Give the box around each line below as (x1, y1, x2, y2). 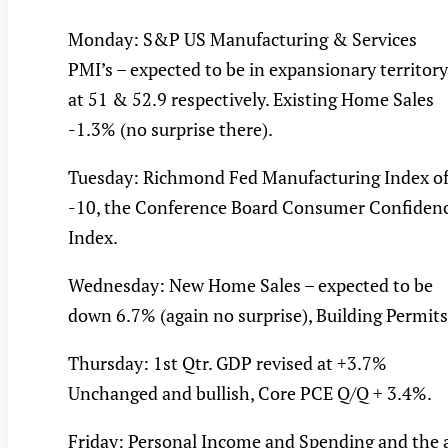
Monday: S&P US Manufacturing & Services (68, 27, 417, 52)
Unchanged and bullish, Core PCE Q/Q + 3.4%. (68, 381, 432, 406)
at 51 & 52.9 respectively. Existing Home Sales (68, 87, 434, 112)
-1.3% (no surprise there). (68, 117, 273, 142)
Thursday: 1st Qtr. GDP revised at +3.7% (68, 351, 387, 376)
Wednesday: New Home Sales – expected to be (68, 273, 433, 298)
